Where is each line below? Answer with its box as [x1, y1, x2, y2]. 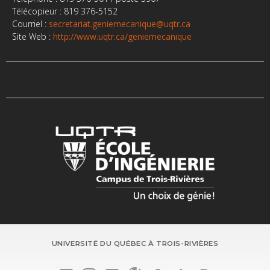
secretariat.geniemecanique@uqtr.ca [49, 18, 190, 30]
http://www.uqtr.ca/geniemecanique [53, 31, 192, 43]
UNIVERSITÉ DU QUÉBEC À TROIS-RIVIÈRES [51, 239, 219, 248]
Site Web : [12, 31, 53, 43]
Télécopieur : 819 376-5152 [12, 5, 118, 17]
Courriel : [12, 18, 49, 30]
